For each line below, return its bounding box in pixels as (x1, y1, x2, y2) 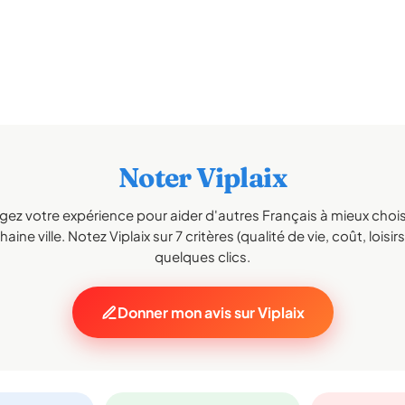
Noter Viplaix (118, 161, 287, 194)
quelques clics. (155, 248, 250, 265)
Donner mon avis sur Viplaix (117, 303, 305, 322)
